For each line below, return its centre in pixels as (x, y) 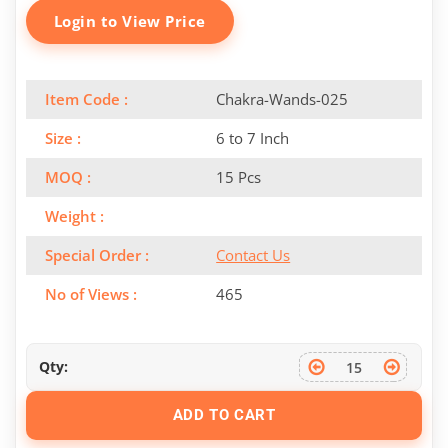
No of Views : (91, 294)
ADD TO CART (224, 415)
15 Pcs (239, 177)
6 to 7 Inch (253, 138)
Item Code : (86, 99)
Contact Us (253, 255)
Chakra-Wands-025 (282, 99)
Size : (63, 138)
